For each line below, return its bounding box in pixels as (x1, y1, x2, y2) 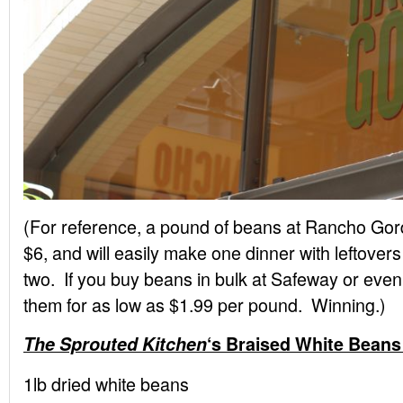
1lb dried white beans (23, 371, 189, 397)
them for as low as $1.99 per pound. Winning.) (23, 291, 386, 318)
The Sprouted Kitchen (23, 331, 207, 356)
